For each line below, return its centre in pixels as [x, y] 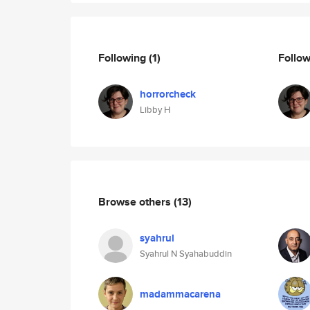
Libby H [155, 110]
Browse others [136, 201]
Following [124, 57]
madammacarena [180, 294]
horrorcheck [168, 94]
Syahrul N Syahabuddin [186, 254]
